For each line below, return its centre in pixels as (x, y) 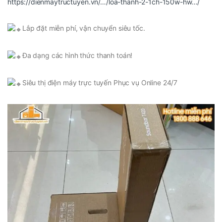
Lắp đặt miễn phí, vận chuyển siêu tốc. (83, 28)
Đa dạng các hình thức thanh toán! (77, 55)
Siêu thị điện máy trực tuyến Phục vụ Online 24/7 (100, 82)
